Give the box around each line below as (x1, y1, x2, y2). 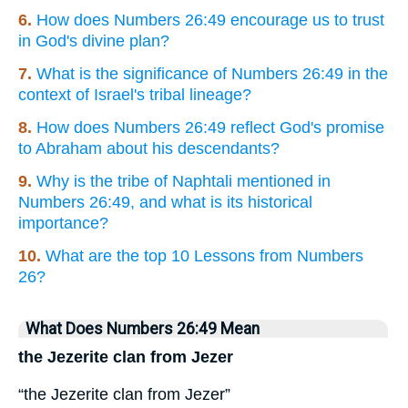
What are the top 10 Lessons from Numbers (46, 247, 363, 266)
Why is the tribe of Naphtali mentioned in (36, 172, 331, 191)
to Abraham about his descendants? (18, 139, 280, 158)
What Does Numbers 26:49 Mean (25, 320, 260, 339)
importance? (18, 214, 108, 233)
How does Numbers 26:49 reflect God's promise (36, 118, 384, 138)
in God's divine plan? (18, 32, 169, 51)
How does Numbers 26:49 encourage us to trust (36, 11, 384, 30)
